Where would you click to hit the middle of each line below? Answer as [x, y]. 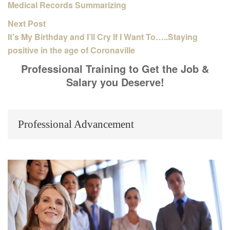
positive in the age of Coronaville [71, 50]
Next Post [28, 23]
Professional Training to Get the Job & [115, 68]
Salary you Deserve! [115, 82]
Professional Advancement [76, 124]
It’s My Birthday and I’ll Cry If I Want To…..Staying [103, 36]
